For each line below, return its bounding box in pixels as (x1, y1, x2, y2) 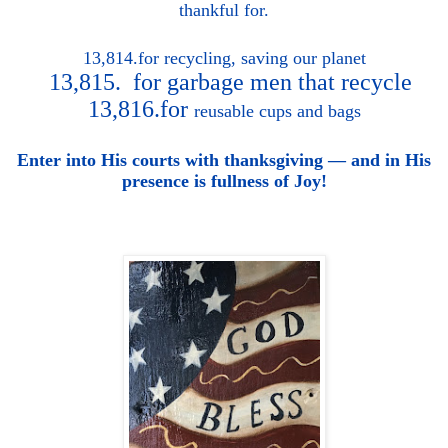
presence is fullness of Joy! (121, 171, 327, 192)
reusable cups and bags (193, 101, 361, 122)
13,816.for (87, 96, 194, 123)
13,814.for (82, 48, 164, 69)
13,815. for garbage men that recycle (36, 69, 412, 96)
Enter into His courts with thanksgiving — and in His (17, 150, 431, 171)
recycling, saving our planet (163, 48, 366, 69)
